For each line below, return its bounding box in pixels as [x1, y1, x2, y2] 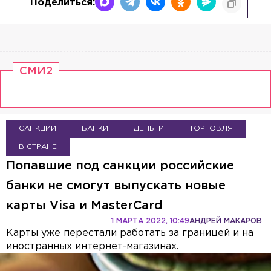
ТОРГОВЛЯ [189, 125, 233, 132]
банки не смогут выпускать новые [6, 180, 226, 191]
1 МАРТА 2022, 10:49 [111, 217, 189, 224]
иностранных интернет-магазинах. [6, 241, 178, 251]
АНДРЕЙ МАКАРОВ [189, 217, 262, 224]
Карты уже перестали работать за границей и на [6, 228, 253, 238]
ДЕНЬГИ [134, 125, 164, 132]
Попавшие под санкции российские [6, 160, 234, 171]
